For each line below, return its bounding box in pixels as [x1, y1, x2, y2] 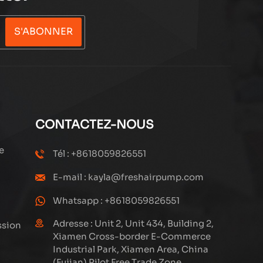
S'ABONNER [14, 25, 73, 38]
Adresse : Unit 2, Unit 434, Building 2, [53, 217, 214, 229]
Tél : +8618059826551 [53, 147, 147, 159]
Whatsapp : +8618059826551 [53, 194, 180, 206]
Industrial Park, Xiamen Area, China [53, 243, 209, 255]
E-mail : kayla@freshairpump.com [53, 171, 204, 183]
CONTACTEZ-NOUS [35, 117, 154, 132]
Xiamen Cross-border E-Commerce [53, 230, 211, 242]
